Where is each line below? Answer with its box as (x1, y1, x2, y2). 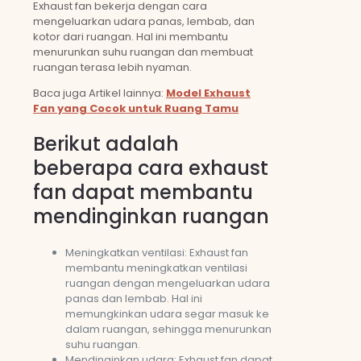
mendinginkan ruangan (33, 203, 269, 230)
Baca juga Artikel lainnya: (33, 85, 166, 102)
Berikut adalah (33, 131, 179, 158)
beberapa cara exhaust (33, 155, 268, 182)
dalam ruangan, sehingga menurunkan (65, 322, 272, 338)
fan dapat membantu (33, 179, 253, 206)
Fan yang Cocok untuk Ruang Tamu (33, 101, 239, 117)
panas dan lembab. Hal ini (65, 291, 202, 307)
